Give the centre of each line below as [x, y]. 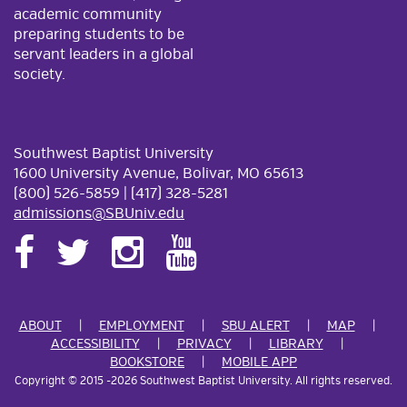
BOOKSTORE [147, 362]
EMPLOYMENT [141, 326]
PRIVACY [204, 344]
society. [40, 74]
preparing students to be [99, 34]
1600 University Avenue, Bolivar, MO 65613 [159, 173]
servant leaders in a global [104, 54]
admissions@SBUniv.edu [99, 213]
